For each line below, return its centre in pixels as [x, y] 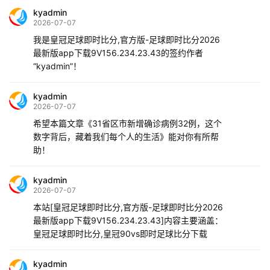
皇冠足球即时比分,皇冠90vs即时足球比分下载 [120, 234]
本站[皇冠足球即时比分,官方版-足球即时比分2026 [128, 207]
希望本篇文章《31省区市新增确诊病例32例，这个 [127, 124]
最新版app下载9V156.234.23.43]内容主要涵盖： [128, 221]
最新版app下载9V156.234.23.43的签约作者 [118, 53]
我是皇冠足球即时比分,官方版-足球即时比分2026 [127, 40]
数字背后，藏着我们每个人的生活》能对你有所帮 [126, 137]
